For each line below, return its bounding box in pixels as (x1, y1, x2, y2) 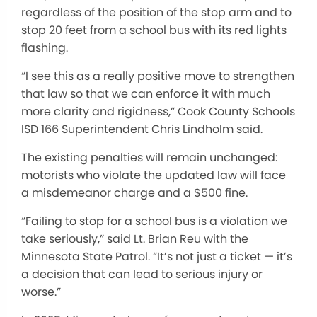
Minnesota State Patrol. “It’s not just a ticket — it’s (21, 248, 292, 265)
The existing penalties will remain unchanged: (21, 149, 277, 166)
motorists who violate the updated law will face (21, 166, 286, 183)
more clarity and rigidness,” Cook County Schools (21, 103, 295, 120)
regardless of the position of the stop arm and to (21, 4, 292, 21)
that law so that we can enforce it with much (21, 85, 270, 102)
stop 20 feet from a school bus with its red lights (21, 21, 287, 38)
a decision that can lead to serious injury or (21, 265, 263, 282)
